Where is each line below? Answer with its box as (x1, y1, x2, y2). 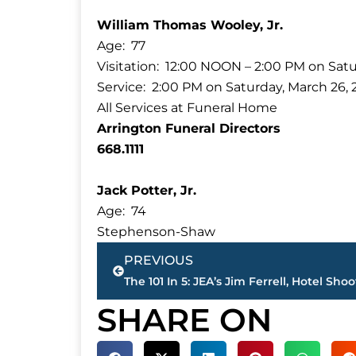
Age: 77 (97, 37, 145, 53)
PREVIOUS (124, 252, 193, 268)
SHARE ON (97, 300, 272, 339)
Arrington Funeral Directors (97, 120, 281, 136)
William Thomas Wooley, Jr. (97, 17, 283, 33)
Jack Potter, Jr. (97, 182, 196, 198)
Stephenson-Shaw (97, 223, 215, 239)
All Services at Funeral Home (97, 99, 277, 115)
